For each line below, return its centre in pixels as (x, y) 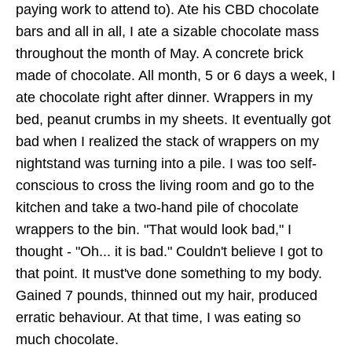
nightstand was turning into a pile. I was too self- (166, 163)
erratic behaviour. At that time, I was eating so (158, 317)
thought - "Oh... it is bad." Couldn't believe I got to (169, 251)
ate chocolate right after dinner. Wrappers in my (164, 97)
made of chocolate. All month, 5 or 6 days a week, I (176, 75)
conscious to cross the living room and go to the (165, 185)
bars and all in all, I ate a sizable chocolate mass (167, 31)
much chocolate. (67, 339)
